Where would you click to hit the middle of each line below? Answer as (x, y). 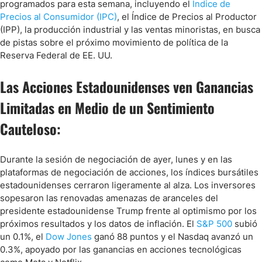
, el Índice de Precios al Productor (187, 17)
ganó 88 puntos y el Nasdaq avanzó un (173, 237)
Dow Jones (69, 237)
